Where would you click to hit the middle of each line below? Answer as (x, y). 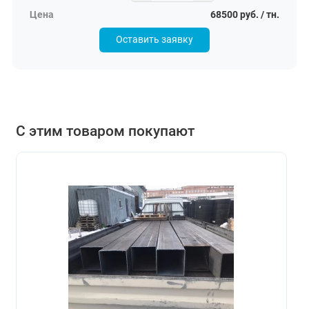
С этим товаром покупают (105, 131)
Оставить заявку (154, 40)
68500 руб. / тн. (245, 15)
